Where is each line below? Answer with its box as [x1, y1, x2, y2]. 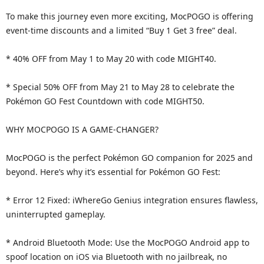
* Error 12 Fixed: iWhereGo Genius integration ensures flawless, [6, 194, 258, 206]
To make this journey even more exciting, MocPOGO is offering [6, 11, 253, 22]
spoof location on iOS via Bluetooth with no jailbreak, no [6, 251, 227, 262]
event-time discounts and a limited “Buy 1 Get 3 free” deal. [6, 25, 237, 36]
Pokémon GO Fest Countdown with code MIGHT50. [6, 95, 204, 107]
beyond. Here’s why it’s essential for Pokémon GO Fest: [6, 166, 220, 177]
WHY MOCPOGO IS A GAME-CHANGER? [6, 124, 159, 135]
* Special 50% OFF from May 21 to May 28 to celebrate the [6, 81, 235, 93]
